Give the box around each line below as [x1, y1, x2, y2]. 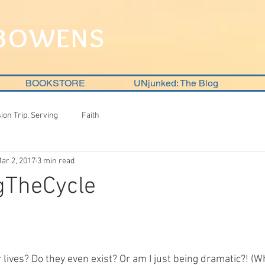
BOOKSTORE [25, 77, 85, 89]
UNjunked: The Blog [133, 77, 218, 89]
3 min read [37, 156, 75, 166]
